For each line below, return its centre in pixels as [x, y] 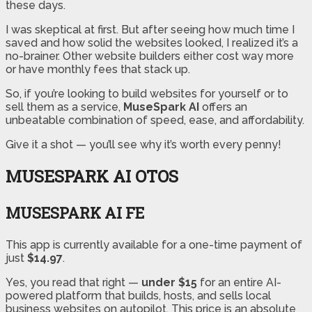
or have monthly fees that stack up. [98, 70]
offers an [223, 107]
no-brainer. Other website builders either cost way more [150, 56]
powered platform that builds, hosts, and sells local [138, 296]
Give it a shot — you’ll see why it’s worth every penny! [143, 145]
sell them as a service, [64, 107]
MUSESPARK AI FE [75, 213]
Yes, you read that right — [73, 283]
